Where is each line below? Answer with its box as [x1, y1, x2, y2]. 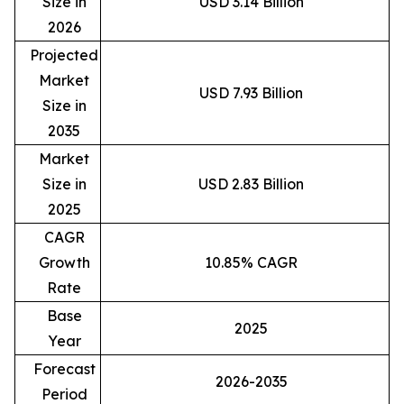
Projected [30, 45, 98, 64]
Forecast [32, 359, 96, 378]
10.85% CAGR [205, 252, 298, 271]
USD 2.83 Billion [198, 174, 304, 193]
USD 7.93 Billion [199, 83, 303, 102]
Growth [38, 252, 90, 271]
